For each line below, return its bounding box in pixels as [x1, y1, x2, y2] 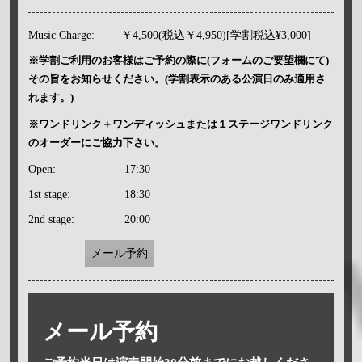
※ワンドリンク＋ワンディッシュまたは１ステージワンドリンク [27, 117, 333, 130]
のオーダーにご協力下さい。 [27, 136, 165, 149]
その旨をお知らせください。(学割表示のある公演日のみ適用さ [27, 72, 326, 85]
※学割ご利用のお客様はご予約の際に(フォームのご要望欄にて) [27, 53, 329, 66]
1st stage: [27, 187, 70, 200]
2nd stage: [27, 213, 74, 225]
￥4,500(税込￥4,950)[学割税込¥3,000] [120, 28, 311, 41]
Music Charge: [27, 28, 95, 41]
